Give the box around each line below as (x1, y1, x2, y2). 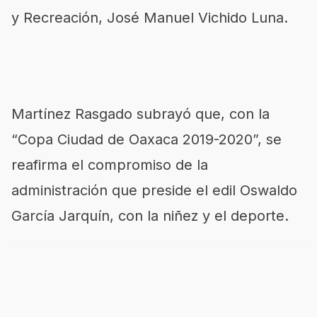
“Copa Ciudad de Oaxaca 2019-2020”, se (11, 130, 282, 148)
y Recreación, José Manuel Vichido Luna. (11, 8, 288, 26)
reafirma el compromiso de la (11, 156, 208, 173)
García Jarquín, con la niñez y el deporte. (11, 207, 289, 224)
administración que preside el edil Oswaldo (11, 181, 297, 199)
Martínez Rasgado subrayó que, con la (11, 105, 270, 122)
